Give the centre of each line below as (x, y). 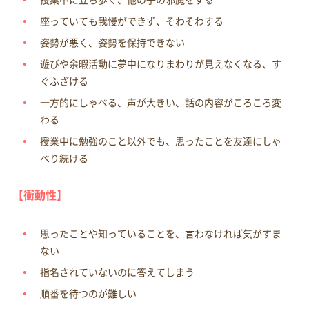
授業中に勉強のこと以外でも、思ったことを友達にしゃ (160, 141)
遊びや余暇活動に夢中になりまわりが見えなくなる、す (160, 64)
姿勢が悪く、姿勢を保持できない (112, 42)
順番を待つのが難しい (88, 293)
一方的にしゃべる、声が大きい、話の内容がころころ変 (160, 102)
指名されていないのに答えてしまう (117, 272)
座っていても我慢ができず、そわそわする (131, 21)
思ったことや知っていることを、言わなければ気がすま (160, 233)
